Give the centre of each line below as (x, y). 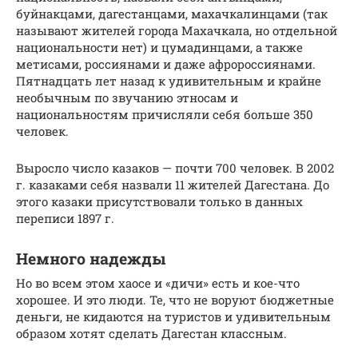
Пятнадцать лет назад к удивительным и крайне (169, 81)
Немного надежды (91, 259)
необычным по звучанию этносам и (127, 98)
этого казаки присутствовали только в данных (159, 202)
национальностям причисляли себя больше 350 (165, 115)
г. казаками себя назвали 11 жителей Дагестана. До (173, 185)
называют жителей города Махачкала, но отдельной (177, 31)
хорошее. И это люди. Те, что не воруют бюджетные (175, 300)
